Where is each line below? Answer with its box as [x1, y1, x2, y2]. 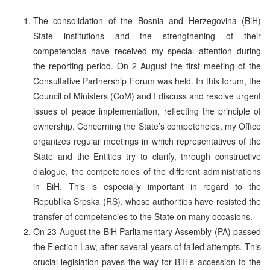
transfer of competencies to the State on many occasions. [33, 210, 253, 222]
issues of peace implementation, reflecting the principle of [33, 104, 261, 117]
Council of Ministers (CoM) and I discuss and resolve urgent [33, 89, 261, 102]
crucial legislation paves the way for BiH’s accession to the [33, 255, 261, 268]
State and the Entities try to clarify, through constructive [33, 149, 261, 162]
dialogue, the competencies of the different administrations [33, 165, 261, 177]
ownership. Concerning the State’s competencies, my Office [33, 119, 261, 132]
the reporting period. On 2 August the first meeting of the [33, 59, 261, 72]
